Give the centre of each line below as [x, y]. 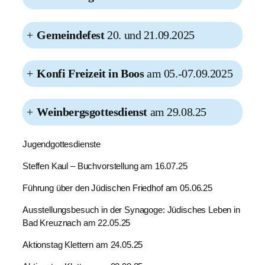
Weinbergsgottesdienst [93, 112]
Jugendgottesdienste [62, 144]
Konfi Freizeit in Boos [91, 74]
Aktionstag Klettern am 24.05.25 [83, 244]
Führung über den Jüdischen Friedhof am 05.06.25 [117, 188]
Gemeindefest [72, 35]
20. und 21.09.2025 [151, 35]
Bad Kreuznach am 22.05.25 [77, 222]
